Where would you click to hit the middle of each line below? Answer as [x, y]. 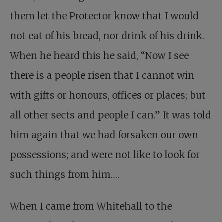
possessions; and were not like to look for [105, 154]
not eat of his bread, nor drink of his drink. [107, 35]
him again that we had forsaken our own [104, 135]
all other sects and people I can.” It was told [111, 115]
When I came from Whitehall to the [91, 206]
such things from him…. [65, 174]
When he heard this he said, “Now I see [99, 55]
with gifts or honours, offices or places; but [108, 95]
